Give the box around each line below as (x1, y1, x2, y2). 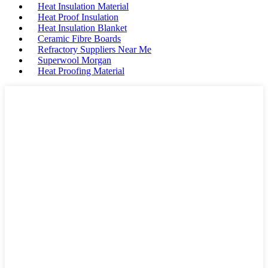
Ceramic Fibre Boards (38, 33, 121, 44)
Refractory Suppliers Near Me (38, 44, 151, 54)
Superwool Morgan (38, 55, 111, 65)
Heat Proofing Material (38, 66, 124, 76)
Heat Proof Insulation (38, 12, 118, 22)
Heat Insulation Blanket (38, 23, 127, 33)
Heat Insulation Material (38, 1, 129, 11)
